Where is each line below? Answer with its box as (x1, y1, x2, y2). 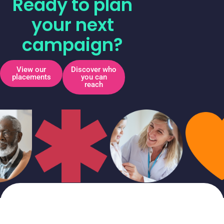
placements (11, 72, 51, 81)
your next (31, 12, 114, 37)
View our (16, 65, 46, 74)
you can (80, 72, 107, 81)
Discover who (71, 65, 116, 74)
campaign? (22, 32, 123, 57)
